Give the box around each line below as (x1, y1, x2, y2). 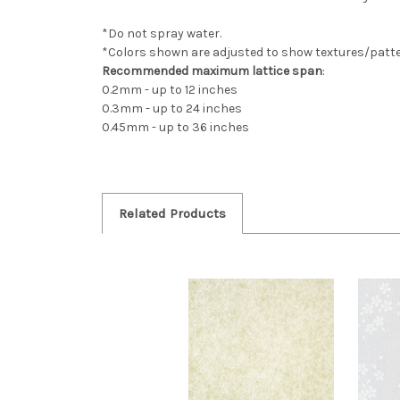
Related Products (118, 204, 226, 221)
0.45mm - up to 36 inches (102, 119, 249, 135)
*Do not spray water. (102, 25, 221, 41)
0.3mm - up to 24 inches (102, 100, 242, 116)
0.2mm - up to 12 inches (102, 81, 237, 97)
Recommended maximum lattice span (102, 62, 322, 79)
